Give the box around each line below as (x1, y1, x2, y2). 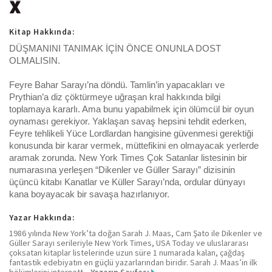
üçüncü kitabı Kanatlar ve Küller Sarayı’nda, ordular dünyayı (9, 177, 245, 188)
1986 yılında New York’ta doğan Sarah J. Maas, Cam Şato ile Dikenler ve (9, 228, 262, 239)
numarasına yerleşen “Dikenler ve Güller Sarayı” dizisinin (9, 165, 235, 175)
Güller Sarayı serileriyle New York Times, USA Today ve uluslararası (9, 237, 248, 249)
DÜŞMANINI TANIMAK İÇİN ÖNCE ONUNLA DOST (9, 44, 221, 54)
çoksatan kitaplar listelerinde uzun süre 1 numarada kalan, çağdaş (9, 247, 245, 259)
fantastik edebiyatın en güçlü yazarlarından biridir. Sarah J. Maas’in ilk (9, 257, 257, 268)
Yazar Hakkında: (9, 212, 75, 223)
